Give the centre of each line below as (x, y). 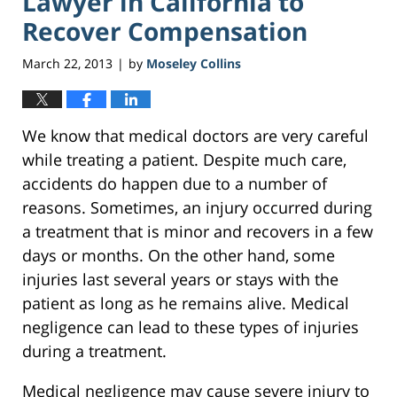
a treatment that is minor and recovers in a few (198, 232)
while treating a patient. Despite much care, (184, 160)
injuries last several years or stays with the (180, 280)
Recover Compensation (165, 31)
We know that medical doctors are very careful (195, 136)
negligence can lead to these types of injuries (191, 327)
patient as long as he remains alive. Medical (186, 304)
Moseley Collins (194, 64)
